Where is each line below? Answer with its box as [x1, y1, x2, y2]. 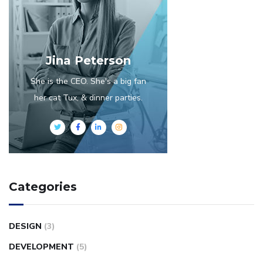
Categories [9, 180, 77, 194]
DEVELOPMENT [9, 241, 74, 253]
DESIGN [9, 221, 42, 232]
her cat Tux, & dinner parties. [33, 92, 143, 104]
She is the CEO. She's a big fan [30, 76, 146, 87]
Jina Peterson [45, 53, 131, 68]
